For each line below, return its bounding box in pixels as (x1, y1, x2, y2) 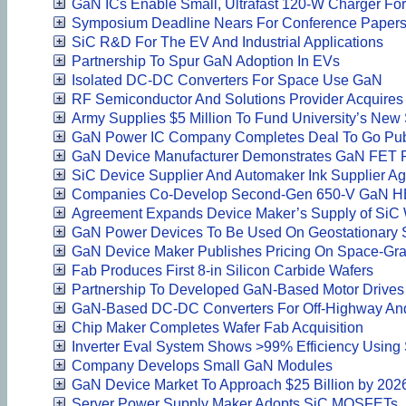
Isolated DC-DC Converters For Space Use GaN (72, 72, 382, 88)
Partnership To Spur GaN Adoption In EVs (72, 53, 340, 69)
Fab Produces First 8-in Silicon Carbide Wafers (72, 262, 373, 278)
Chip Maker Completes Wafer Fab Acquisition (72, 319, 363, 335)
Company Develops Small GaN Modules (72, 357, 333, 373)
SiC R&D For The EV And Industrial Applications (72, 34, 383, 50)
